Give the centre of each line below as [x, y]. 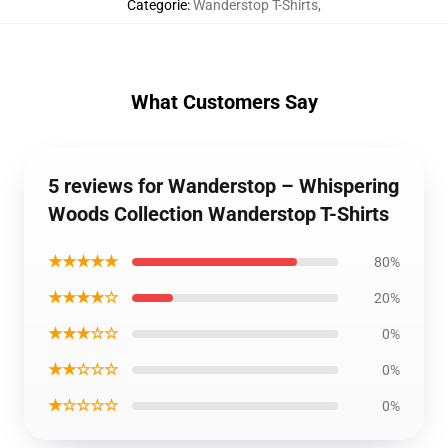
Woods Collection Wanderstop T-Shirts [218, 214]
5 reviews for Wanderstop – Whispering [223, 186]
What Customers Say [224, 102]
